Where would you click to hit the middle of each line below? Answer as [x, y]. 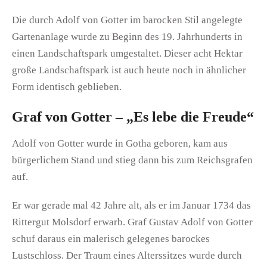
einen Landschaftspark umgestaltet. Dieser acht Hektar [127, 53]
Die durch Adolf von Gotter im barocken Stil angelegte [127, 20]
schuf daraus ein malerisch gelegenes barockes [111, 238]
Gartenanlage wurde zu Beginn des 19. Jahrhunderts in [127, 36]
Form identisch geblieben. [67, 86]
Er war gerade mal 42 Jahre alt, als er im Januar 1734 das [131, 205]
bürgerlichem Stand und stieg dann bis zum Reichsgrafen [132, 160]
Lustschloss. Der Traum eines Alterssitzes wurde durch [127, 255]
